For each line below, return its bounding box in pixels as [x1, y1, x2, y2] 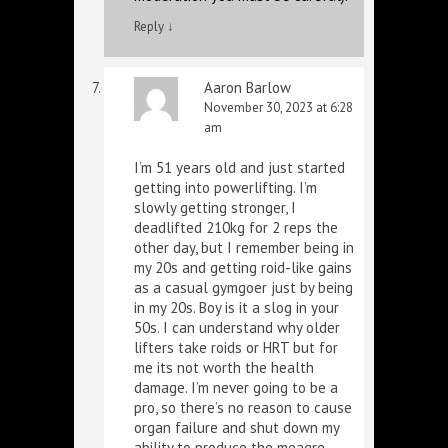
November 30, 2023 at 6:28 [204, 99, 353, 116]
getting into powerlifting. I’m [134, 178, 317, 197]
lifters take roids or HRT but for [134, 338, 338, 357]
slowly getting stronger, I [134, 198, 296, 217]
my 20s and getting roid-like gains [134, 258, 352, 277]
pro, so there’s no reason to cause [134, 398, 352, 417]
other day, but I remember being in [134, 238, 354, 257]
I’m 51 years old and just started [134, 158, 345, 177]
